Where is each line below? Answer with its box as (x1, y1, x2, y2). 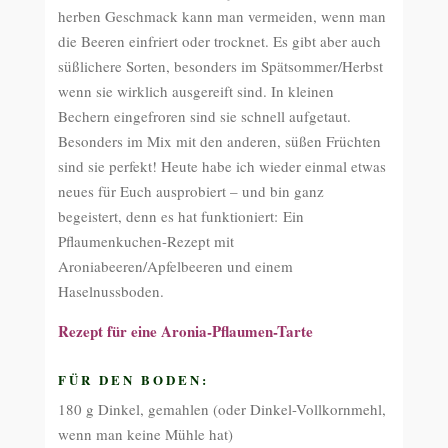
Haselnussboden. (58, 281, 165, 301)
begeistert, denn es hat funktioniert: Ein (58, 206, 305, 226)
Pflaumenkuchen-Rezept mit (58, 231, 235, 251)
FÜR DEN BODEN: (58, 370, 210, 389)
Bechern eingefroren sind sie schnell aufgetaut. (58, 106, 352, 126)
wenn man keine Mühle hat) (58, 424, 234, 444)
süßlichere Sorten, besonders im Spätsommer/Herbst (58, 56, 384, 76)
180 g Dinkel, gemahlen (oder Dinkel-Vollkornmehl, (58, 399, 387, 419)
